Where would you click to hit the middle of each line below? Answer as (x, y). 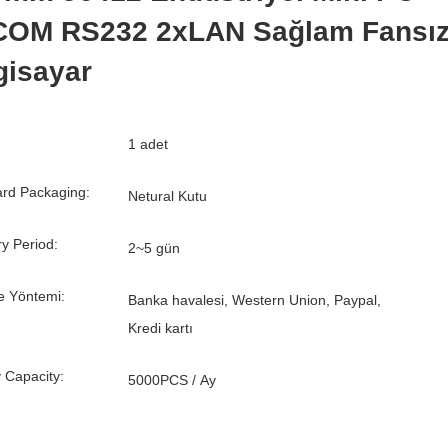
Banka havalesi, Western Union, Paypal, (254, 300)
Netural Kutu (167, 196)
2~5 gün (154, 248)
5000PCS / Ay (172, 380)
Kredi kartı (160, 328)
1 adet (148, 144)
